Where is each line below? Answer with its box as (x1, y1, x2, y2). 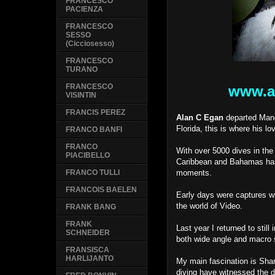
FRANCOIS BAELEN (66, 185, 137, 195)
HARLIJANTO (66, 254, 114, 263)
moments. (176, 168, 212, 177)
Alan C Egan (176, 113, 224, 122)
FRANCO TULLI (66, 168, 120, 177)
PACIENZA (66, 5, 104, 14)
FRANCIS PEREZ (66, 108, 126, 117)
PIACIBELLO (66, 151, 110, 160)
